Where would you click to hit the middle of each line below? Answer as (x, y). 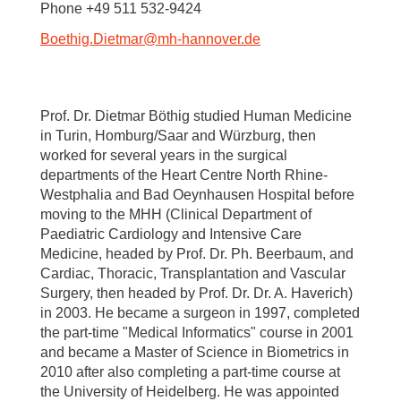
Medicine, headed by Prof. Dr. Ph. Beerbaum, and (197, 254)
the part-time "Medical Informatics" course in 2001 (197, 333)
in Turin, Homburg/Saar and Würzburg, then (178, 136)
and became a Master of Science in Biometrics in (195, 353)
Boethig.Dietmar (92, 39)
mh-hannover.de (209, 39)
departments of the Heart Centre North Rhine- (184, 175)
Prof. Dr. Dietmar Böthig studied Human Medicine (196, 116)
